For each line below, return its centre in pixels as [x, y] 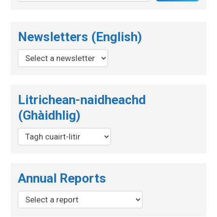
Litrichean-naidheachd [82, 100]
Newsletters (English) [80, 37]
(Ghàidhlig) [49, 115]
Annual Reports [62, 178]
